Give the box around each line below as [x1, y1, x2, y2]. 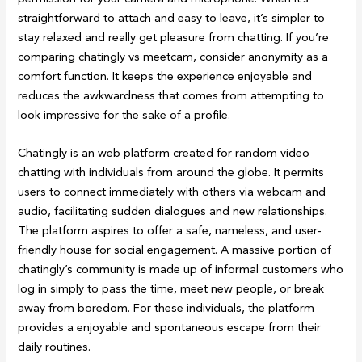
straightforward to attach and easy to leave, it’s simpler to [18, 10, 326, 25]
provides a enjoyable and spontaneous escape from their [18, 319, 322, 335]
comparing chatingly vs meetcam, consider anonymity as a [18, 48, 329, 64]
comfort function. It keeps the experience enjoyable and [18, 68, 313, 83]
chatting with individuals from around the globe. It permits [18, 164, 325, 179]
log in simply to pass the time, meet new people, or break [18, 280, 325, 296]
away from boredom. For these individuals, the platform [18, 300, 315, 315]
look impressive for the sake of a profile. [18, 107, 231, 122]
